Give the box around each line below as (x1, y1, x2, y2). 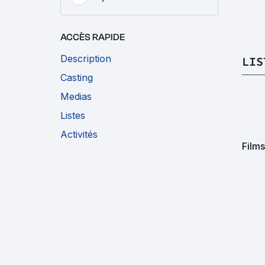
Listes (60, 109, 85, 121)
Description (60, 53, 111, 64)
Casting (60, 72, 93, 83)
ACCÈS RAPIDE (60, 32, 125, 43)
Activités (60, 128, 98, 140)
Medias (60, 91, 92, 102)
